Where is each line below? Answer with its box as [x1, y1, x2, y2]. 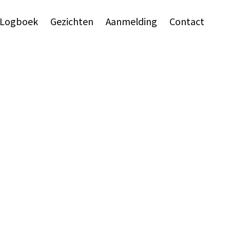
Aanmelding [106, 14, 157, 28]
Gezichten [50, 14, 93, 28]
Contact [169, 14, 204, 28]
